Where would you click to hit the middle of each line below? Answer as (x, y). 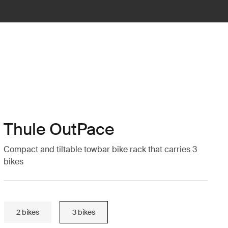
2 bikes (27, 212)
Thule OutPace (59, 129)
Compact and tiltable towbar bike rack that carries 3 (100, 149)
